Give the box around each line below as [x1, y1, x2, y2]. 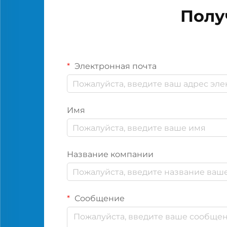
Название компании [67, 149, 154, 160]
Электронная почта [72, 61, 157, 71]
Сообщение [72, 194, 125, 204]
